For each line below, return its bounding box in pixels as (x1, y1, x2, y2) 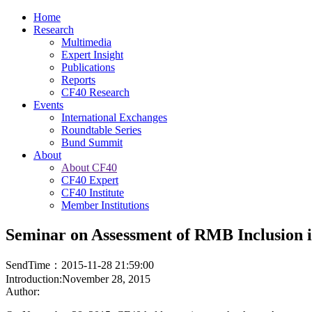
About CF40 (61, 162, 117, 173)
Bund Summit (61, 136, 123, 148)
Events (33, 99, 63, 111)
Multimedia (61, 36, 111, 48)
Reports (61, 74, 95, 86)
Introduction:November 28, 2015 (6, 272, 150, 285)
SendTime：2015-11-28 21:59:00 (6, 258, 154, 271)
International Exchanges (61, 111, 167, 123)
